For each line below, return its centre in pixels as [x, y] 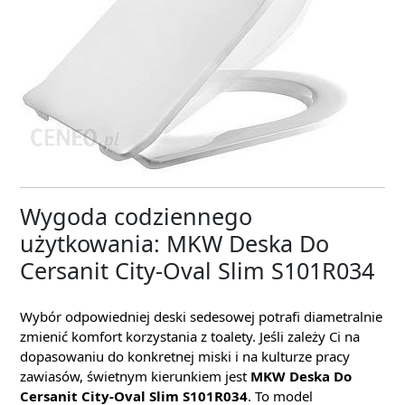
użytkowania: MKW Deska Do [174, 243]
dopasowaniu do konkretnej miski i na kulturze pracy [185, 356]
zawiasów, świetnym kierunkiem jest [135, 376]
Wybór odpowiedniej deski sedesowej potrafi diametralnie [201, 316]
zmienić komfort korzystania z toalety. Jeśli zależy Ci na [190, 336]
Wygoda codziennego [136, 216]
